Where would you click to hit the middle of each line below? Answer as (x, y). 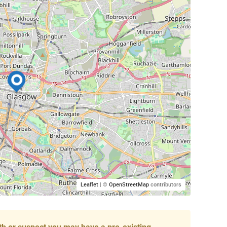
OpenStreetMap (129, 185)
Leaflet (89, 185)
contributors (165, 185)
